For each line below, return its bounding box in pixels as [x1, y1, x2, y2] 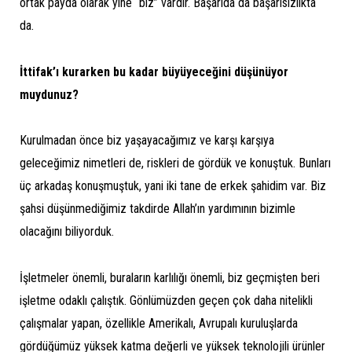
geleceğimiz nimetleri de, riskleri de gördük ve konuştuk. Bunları [20, 156, 331, 171]
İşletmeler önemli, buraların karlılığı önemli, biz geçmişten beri [20, 269, 320, 285]
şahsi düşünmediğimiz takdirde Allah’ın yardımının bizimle [20, 201, 295, 217]
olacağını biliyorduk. [20, 224, 114, 240]
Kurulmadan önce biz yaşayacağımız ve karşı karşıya [20, 133, 274, 148]
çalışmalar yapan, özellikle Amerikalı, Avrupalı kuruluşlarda [20, 315, 298, 331]
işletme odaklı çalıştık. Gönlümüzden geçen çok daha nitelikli [20, 292, 313, 308]
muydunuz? [20, 86, 79, 102]
